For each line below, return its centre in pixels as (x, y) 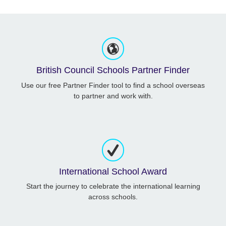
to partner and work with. (113, 96)
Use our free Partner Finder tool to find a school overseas (113, 85)
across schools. (113, 197)
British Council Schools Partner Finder (113, 70)
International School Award (113, 172)
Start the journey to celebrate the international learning (113, 186)
